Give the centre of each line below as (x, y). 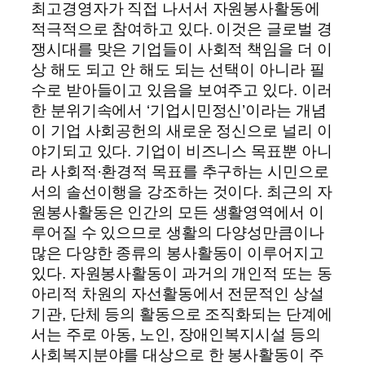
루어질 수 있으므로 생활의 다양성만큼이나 (178, 232)
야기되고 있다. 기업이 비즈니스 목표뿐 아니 (182, 151)
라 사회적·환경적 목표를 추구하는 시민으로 (180, 171)
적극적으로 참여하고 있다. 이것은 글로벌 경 (182, 29)
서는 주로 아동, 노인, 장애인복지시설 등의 (176, 334)
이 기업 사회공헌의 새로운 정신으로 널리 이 (182, 130)
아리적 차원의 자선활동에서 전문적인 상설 (178, 293)
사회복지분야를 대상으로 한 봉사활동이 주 (178, 354)
